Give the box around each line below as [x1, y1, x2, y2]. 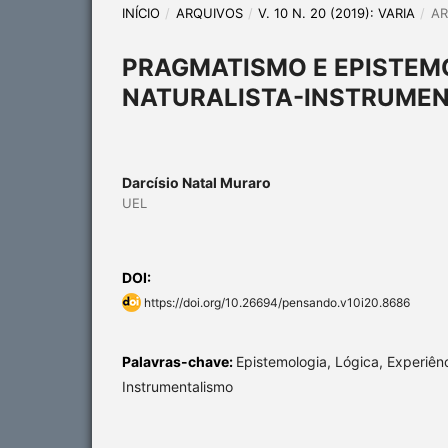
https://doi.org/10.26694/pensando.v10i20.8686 [144, 294, 410, 310]
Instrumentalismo [122, 377, 233, 395]
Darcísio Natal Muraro [122, 173, 271, 191]
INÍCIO [122, 4, 160, 21]
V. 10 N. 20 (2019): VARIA [258, 4, 416, 21]
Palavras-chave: [122, 352, 236, 370]
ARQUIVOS [175, 4, 243, 21]
